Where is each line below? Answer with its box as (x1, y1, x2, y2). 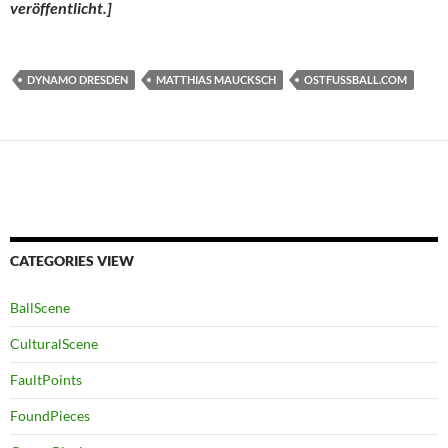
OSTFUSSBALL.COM (304, 73, 407, 87)
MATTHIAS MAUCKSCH (156, 73, 276, 87)
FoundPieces (10, 407, 90, 425)
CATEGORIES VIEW (10, 252, 134, 270)
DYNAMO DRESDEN (27, 73, 128, 87)
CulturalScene (10, 335, 98, 353)
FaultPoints (10, 371, 82, 389)
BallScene (10, 299, 70, 317)
